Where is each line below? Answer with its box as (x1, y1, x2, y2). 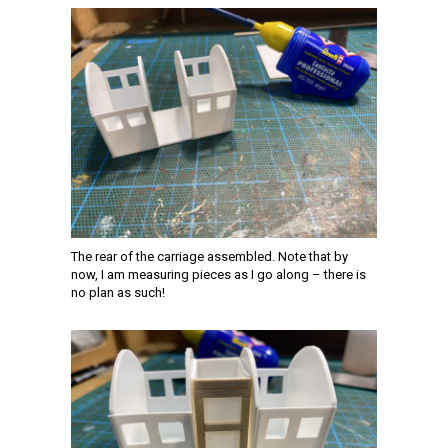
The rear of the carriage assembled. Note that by (71, 248, 348, 264)
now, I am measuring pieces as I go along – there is (71, 266, 366, 282)
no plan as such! (71, 284, 165, 300)
